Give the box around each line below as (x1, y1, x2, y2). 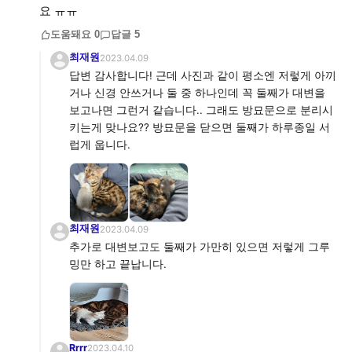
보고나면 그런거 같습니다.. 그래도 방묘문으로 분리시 (69, 104, 333, 116)
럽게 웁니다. (69, 138, 130, 151)
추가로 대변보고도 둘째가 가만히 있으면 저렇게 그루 (69, 240, 330, 253)
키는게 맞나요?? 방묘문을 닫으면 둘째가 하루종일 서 (69, 121, 330, 134)
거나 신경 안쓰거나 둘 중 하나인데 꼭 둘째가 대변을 (69, 86, 325, 99)
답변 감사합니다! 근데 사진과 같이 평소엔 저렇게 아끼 (69, 69, 336, 82)
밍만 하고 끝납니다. (69, 258, 167, 270)
